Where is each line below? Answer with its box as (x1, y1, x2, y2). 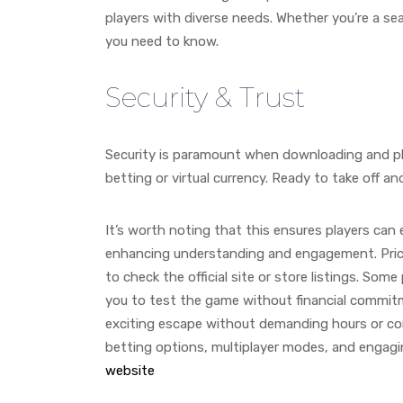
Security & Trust (105, 80, 305, 114)
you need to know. (105, 32, 219, 49)
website (105, 362, 155, 379)
